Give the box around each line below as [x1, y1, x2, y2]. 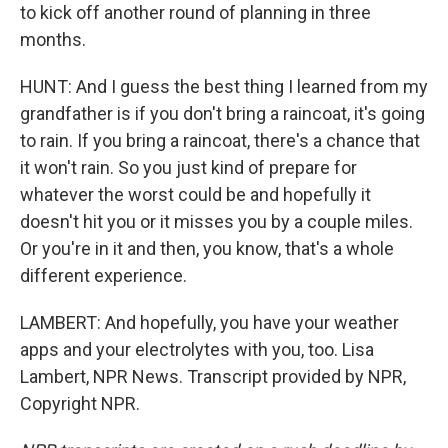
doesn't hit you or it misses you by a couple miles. [20, 211, 413, 232]
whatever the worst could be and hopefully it [20, 184, 371, 205]
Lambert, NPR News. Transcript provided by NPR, [20, 366, 406, 387]
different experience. [20, 265, 187, 286]
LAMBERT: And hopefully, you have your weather [20, 312, 399, 333]
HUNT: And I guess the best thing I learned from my [20, 76, 428, 97]
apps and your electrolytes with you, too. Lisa [20, 339, 374, 360]
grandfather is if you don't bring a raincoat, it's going [20, 103, 425, 124]
